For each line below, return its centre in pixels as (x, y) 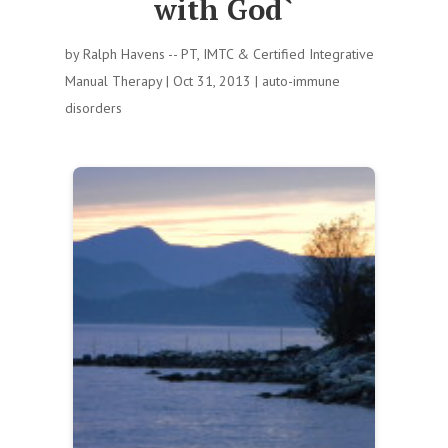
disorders (93, 108)
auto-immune (300, 81)
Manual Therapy (113, 81)
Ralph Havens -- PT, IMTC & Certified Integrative (228, 54)
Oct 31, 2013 (211, 81)
